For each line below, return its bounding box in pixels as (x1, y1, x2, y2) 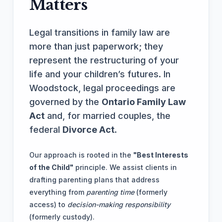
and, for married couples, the (45, 111, 170, 121)
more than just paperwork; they (29, 41, 163, 52)
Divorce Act (62, 124, 114, 135)
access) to (29, 200, 67, 209)
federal (29, 124, 62, 135)
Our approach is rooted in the (29, 151, 133, 159)
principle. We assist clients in (73, 163, 177, 171)
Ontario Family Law (102, 97, 186, 107)
